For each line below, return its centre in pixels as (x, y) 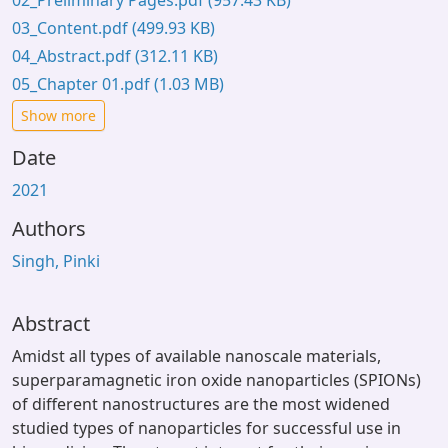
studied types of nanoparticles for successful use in (206, 428)
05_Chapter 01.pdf (83, 84)
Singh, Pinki (56, 261)
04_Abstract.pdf (73, 56)
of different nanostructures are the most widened (201, 404)
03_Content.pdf (72, 28)
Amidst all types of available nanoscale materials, (196, 356)
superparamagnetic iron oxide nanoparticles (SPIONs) (216, 380)
